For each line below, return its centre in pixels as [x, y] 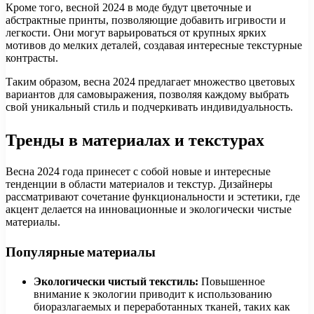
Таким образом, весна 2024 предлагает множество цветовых [150, 81]
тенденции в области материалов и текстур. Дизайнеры [139, 184]
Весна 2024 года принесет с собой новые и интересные [138, 172]
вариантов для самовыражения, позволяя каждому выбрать [147, 94]
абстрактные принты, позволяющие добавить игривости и [146, 20]
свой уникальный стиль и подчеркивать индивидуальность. [149, 107]
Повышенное [232, 281]
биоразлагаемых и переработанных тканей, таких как [162, 306]
